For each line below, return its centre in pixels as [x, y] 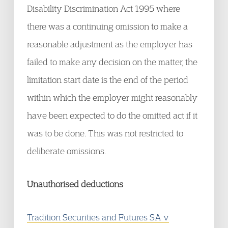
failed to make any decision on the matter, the [112, 62]
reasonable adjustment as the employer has [110, 44]
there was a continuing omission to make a [107, 26]
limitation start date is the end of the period [108, 80]
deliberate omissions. [66, 151]
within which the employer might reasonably [112, 97]
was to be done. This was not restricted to [105, 133]
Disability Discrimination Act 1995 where [104, 8]
